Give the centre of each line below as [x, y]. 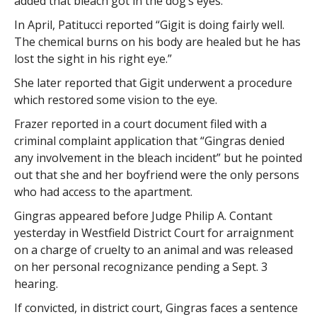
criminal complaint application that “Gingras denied [149, 141]
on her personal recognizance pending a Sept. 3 [140, 267]
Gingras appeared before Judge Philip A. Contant [143, 216]
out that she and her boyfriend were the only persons [156, 175]
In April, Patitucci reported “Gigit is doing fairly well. [149, 25]
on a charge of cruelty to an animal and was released [153, 250]
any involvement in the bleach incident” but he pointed [158, 158]
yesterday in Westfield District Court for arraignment [154, 233]
